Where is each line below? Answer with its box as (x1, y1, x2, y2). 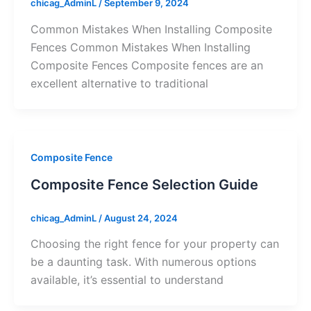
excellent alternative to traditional (30, 76, 208, 90)
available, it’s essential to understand (30, 273, 224, 287)
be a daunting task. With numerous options (30, 255, 256, 269)
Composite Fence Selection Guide (30, 176, 258, 193)
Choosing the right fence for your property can (30, 237, 279, 251)
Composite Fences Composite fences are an (30, 58, 263, 72)
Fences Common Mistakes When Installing (30, 40, 251, 54)
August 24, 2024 (103, 212, 178, 224)
